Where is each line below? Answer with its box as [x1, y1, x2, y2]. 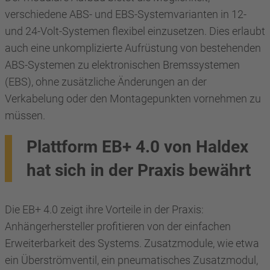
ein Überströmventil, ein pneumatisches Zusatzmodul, [5, 253, 258, 266]
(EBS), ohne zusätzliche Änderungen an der [5, 75, 207, 88]
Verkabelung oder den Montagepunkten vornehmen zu [5, 92, 261, 105]
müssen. [5, 108, 45, 122]
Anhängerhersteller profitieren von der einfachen [5, 219, 231, 233]
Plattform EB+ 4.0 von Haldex [27, 136, 248, 157]
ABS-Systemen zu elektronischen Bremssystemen [5, 58, 240, 71]
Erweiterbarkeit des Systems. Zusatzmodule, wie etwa [5, 236, 259, 250]
